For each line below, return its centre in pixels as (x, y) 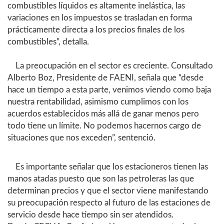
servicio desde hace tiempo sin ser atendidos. (90, 215)
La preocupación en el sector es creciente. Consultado (110, 66)
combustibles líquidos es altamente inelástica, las (96, 6)
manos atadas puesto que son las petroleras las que (101, 179)
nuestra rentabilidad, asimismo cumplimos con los (98, 102)
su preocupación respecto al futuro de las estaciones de (109, 203)
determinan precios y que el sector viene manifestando (108, 191)
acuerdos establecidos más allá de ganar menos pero (103, 114)
